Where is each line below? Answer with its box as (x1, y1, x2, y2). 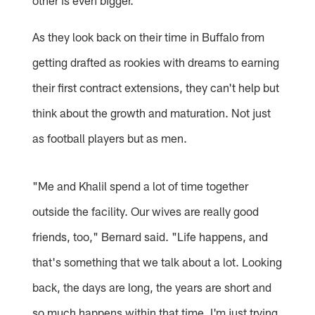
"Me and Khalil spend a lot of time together (32, 178, 249, 193)
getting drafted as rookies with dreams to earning (32, 54, 280, 69)
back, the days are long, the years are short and (32, 279, 272, 294)
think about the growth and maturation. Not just (32, 105, 271, 120)
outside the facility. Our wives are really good (32, 203, 259, 218)
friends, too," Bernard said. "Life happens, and (32, 229, 269, 243)
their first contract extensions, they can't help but (32, 79, 280, 94)
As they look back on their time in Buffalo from (32, 29, 265, 44)
